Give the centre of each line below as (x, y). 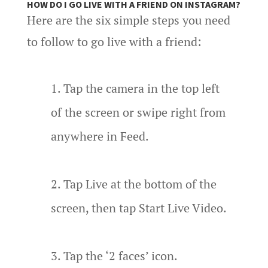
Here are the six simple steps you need (128, 20)
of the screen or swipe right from (138, 112)
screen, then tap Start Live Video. (138, 208)
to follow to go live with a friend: (114, 41)
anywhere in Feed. (100, 136)
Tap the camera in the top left (141, 88)
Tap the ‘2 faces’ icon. (120, 255)
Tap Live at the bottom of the (140, 184)
